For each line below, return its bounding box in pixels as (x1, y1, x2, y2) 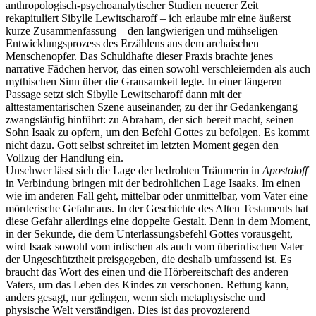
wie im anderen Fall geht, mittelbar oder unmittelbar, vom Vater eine (6, 190, 308, 202)
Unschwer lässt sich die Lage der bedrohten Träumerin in (6, 164, 262, 177)
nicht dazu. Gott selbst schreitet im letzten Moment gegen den (6, 139, 279, 152)
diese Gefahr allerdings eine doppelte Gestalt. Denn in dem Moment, (6, 215, 310, 228)
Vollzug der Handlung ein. (6, 152, 123, 164)
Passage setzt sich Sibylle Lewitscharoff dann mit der (6, 88, 241, 101)
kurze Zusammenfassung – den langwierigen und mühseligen (6, 25, 278, 37)
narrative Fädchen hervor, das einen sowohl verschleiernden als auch (6, 63, 310, 75)
